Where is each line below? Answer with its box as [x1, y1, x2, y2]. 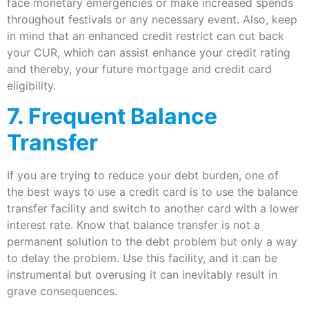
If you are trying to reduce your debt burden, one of [7, 168, 279, 182]
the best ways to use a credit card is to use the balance [7, 184, 298, 199]
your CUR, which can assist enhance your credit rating [7, 45, 290, 59]
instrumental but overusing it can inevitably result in [7, 267, 277, 281]
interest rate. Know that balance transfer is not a [7, 217, 260, 232]
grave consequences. [7, 283, 117, 298]
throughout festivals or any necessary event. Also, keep [7, 12, 297, 26]
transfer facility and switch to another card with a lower [7, 201, 299, 215]
